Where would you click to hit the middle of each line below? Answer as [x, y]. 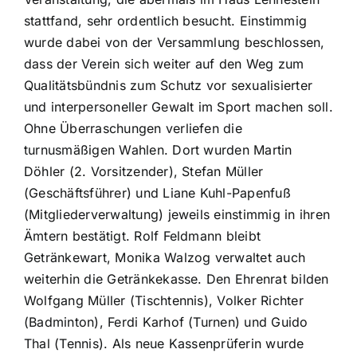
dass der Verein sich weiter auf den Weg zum [164, 64]
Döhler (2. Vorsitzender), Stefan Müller [143, 172]
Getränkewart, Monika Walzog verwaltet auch [165, 258]
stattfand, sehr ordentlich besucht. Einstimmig [165, 21]
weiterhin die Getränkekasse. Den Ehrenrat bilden [176, 279]
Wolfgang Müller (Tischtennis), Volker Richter [163, 301]
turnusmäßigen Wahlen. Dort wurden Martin [158, 150]
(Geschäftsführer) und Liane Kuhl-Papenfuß [157, 193]
